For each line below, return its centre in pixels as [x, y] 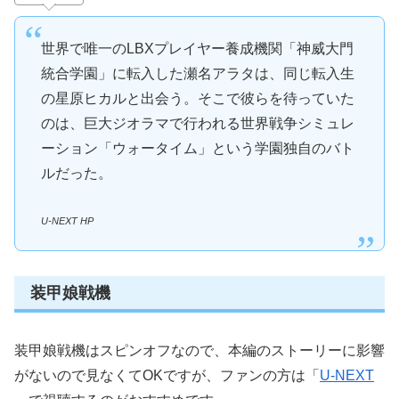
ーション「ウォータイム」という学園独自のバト [197, 149]
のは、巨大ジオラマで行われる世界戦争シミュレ [197, 124]
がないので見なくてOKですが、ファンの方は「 [167, 375]
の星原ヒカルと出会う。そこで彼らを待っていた [197, 99]
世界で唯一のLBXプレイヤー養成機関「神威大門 [197, 49]
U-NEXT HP [67, 221]
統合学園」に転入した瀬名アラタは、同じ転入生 [197, 74]
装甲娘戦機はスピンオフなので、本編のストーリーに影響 [199, 350]
